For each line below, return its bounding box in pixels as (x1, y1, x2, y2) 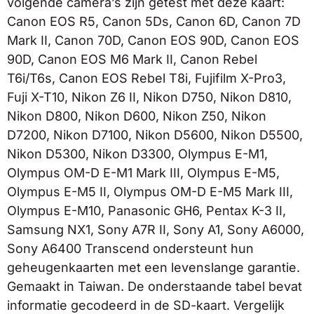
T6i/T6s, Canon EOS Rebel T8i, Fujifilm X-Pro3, (7, 70, 286, 86)
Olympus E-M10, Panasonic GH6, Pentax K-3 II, (7, 203, 286, 218)
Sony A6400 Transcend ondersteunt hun (7, 240, 254, 256)
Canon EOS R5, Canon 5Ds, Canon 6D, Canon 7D (7, 13, 301, 29)
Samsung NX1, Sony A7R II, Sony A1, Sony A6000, (7, 221, 304, 237)
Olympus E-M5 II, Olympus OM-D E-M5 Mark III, (7, 184, 293, 199)
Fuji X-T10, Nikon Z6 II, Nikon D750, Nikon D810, (7, 89, 292, 104)
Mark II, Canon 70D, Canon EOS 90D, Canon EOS (7, 32, 299, 48)
